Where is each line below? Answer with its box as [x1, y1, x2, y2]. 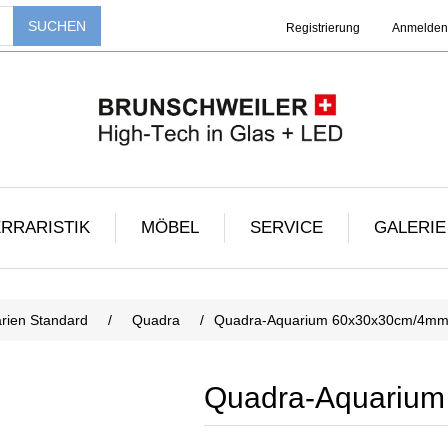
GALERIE [373, 218, 446, 237]
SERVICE [249, 218, 323, 237]
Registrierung [286, 21, 360, 35]
